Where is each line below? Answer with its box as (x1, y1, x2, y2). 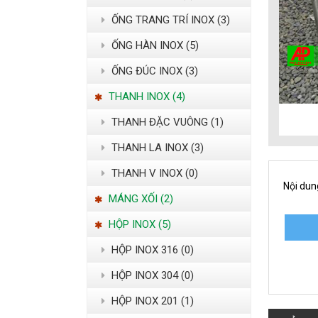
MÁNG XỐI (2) (106, 192, 173, 206)
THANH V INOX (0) (109, 167, 198, 180)
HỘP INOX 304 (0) (109, 269, 194, 283)
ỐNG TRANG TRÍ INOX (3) (109, 13, 230, 27)
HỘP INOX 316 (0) (109, 243, 194, 257)
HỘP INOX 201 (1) (109, 295, 194, 308)
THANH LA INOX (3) (109, 141, 204, 155)
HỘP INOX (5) (106, 218, 171, 231)
